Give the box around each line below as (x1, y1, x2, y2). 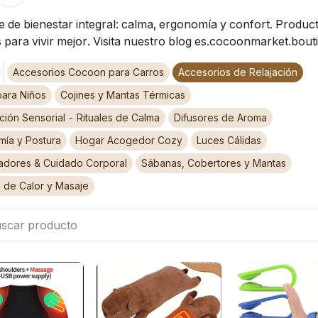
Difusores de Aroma (174, 111, 267, 124)
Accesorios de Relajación (178, 66, 297, 78)
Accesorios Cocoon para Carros (13, 66, 164, 78)
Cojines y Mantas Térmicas (60, 89, 185, 101)
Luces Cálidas (197, 134, 261, 146)
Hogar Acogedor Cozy (75, 134, 182, 146)
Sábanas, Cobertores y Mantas (141, 157, 286, 169)
